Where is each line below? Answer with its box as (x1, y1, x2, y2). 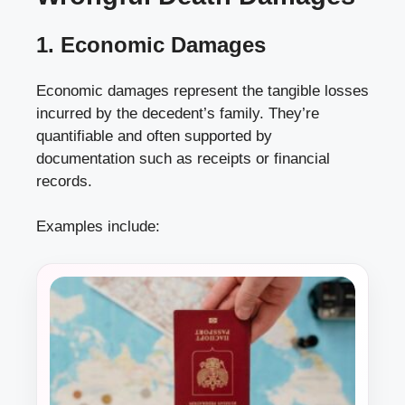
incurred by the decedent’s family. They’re (36, 104, 319, 122)
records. (36, 172, 92, 190)
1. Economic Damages (36, 32, 266, 57)
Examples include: (36, 218, 160, 236)
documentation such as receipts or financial (36, 149, 330, 167)
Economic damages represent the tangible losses (36, 81, 369, 99)
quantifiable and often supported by (36, 127, 272, 145)
